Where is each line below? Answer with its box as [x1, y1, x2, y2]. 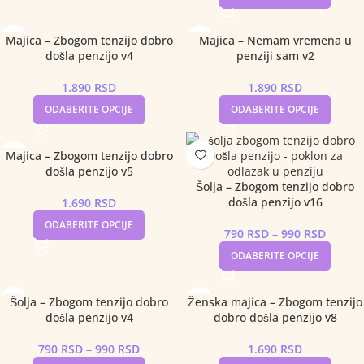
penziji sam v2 [236, 48, 314, 63]
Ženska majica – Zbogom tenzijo [188, 294, 362, 310]
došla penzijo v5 [45, 163, 133, 179]
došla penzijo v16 [227, 194, 323, 210]
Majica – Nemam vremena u [198, 32, 352, 48]
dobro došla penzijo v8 [213, 310, 337, 325]
